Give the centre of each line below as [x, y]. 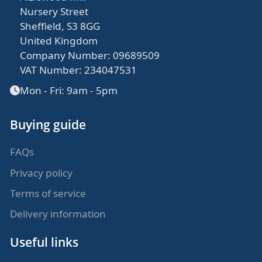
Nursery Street [54, 11]
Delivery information [58, 214]
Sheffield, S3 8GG [60, 26]
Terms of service [48, 193]
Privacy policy [42, 173]
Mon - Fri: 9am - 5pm [69, 91]
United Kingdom [59, 40]
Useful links [44, 242]
